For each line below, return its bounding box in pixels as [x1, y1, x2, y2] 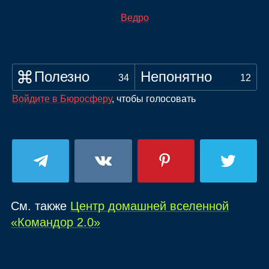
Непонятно [140, 68, 212, 85]
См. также [11, 199, 71, 213]
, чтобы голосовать [112, 93, 196, 104]
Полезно [34, 68, 89, 85]
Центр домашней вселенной [70, 199, 229, 213]
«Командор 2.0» [11, 215, 101, 229]
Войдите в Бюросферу [12, 93, 112, 104]
